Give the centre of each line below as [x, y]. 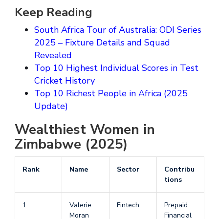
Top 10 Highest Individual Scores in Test [116, 68]
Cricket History [65, 81]
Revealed [53, 55]
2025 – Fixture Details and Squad [102, 43]
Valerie [80, 205]
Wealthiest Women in [85, 130]
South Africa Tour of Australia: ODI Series [118, 30]
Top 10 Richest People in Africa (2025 [111, 94]
